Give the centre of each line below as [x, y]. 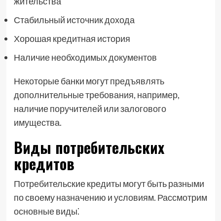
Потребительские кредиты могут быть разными [109, 184]
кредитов [44, 164]
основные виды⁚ [46, 211]
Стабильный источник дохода [74, 20]
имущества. [37, 122]
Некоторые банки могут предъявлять [89, 81]
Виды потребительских [89, 147]
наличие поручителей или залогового [90, 109]
